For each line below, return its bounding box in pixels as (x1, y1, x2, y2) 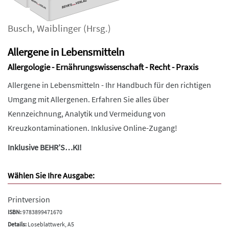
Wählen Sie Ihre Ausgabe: (8, 170, 95, 180)
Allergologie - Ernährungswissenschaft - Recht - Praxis (8, 61, 198, 73)
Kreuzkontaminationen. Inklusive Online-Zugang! (8, 122, 179, 133)
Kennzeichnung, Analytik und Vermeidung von (8, 108, 166, 119)
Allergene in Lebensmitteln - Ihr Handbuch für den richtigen (8, 79, 211, 90)
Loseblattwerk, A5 (27, 220, 74, 228)
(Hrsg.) (81, 22, 111, 34)
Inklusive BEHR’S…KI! (8, 142, 82, 152)
